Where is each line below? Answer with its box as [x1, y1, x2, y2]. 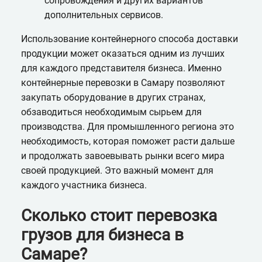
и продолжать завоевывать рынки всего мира [20, 150, 225, 162]
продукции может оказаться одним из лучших [20, 48, 225, 60]
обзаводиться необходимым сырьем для [20, 106, 202, 118]
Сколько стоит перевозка [20, 206, 217, 226]
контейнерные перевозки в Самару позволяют [20, 77, 225, 89]
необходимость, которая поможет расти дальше [20, 136, 235, 147]
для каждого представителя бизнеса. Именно [20, 63, 222, 74]
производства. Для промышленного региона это [20, 121, 234, 133]
